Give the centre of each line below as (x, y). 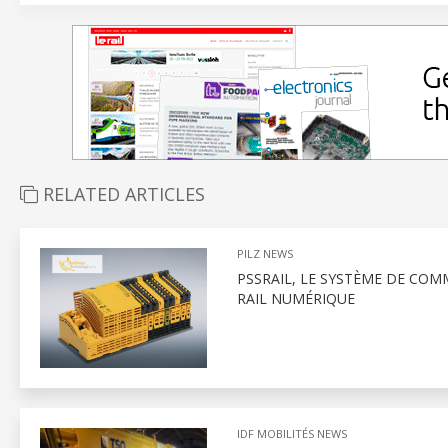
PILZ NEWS (264, 253)
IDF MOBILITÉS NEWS (291, 433)
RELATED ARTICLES (121, 194)
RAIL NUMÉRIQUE (295, 298)
